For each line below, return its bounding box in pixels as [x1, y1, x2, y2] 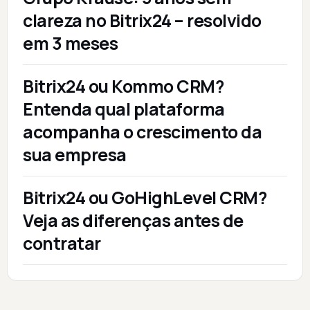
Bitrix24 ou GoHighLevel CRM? [23, 185, 266, 210]
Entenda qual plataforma [23, 97, 225, 122]
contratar [23, 231, 101, 256]
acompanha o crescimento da [23, 120, 262, 145]
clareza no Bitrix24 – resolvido [23, 8, 262, 33]
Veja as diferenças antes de [23, 208, 244, 233]
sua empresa [23, 143, 127, 167]
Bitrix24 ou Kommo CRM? [23, 74, 224, 99]
